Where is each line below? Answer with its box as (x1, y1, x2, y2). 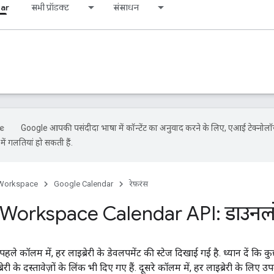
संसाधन (113, 2, 139, 13)
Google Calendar (54, 179, 113, 188)
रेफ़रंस (129, 179, 148, 188)
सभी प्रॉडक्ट (31, 2, 69, 13)
